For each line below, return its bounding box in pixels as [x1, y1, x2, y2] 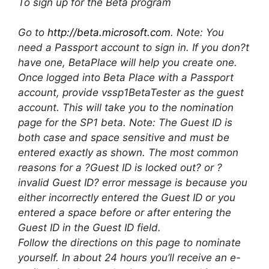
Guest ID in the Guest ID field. [18, 222, 161, 234]
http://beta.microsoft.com [47, 26, 171, 39]
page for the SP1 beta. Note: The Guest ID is [18, 116, 232, 129]
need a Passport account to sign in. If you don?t [18, 41, 249, 54]
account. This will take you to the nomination [18, 101, 234, 114]
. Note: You [171, 26, 224, 39]
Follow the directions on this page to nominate [18, 237, 241, 249]
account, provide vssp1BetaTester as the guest [18, 86, 244, 99]
